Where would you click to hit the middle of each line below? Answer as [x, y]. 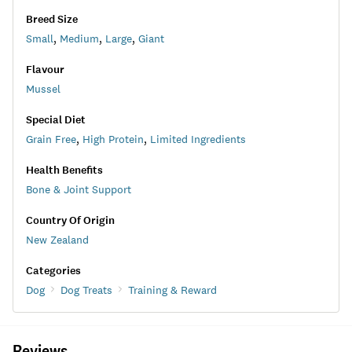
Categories [53, 271]
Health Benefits [64, 170]
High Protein [113, 139]
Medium [79, 38]
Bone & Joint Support [79, 189]
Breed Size [52, 19]
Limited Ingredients [198, 139]
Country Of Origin [70, 220]
